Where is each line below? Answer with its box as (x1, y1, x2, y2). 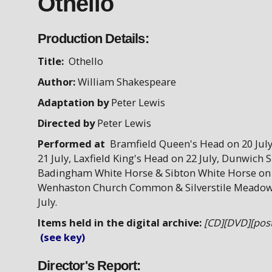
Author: (38, 75, 78, 89)
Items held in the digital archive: (38, 216, 204, 229)
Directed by (38, 116, 97, 130)
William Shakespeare (78, 75, 176, 89)
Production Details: (38, 31, 149, 46)
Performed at (38, 137, 110, 151)
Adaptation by (38, 95, 111, 109)
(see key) (40, 230, 85, 244)
